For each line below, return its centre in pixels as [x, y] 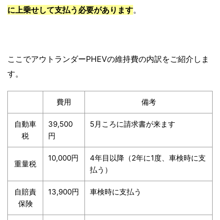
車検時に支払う [116, 192]
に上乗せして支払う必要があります [70, 10]
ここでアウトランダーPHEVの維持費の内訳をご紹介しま [108, 59]
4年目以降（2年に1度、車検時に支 [148, 158]
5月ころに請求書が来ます [133, 124]
